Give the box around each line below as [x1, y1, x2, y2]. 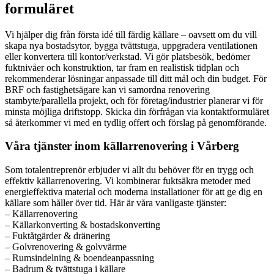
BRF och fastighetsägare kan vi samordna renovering [5, 84, 210, 95]
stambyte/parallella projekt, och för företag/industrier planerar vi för [5, 95, 263, 106]
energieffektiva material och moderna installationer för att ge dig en [5, 187, 262, 198]
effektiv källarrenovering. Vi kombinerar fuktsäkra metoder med [5, 176, 251, 187]
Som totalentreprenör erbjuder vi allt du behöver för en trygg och [5, 165, 254, 176]
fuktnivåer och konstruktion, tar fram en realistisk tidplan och [5, 62, 239, 73]
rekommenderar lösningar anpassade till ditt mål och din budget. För [5, 73, 267, 84]
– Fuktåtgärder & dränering [5, 231, 110, 242]
